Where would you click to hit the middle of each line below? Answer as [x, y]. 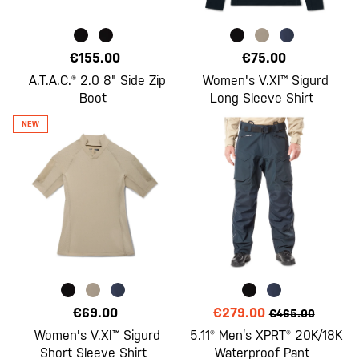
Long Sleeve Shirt [262, 98]
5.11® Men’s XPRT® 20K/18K [266, 335]
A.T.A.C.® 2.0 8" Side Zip [97, 80]
